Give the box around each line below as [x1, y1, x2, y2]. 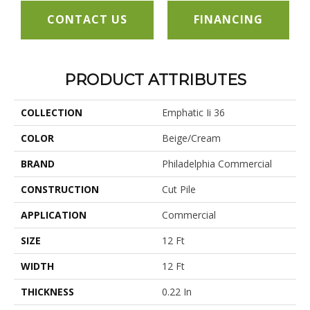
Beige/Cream [162, 131, 221, 145]
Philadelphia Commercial [162, 156, 272, 170]
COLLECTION [21, 105, 82, 119]
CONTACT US [47, 12, 127, 28]
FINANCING [194, 12, 263, 28]
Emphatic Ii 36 [162, 105, 225, 119]
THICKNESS [21, 284, 74, 298]
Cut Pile [162, 182, 196, 196]
